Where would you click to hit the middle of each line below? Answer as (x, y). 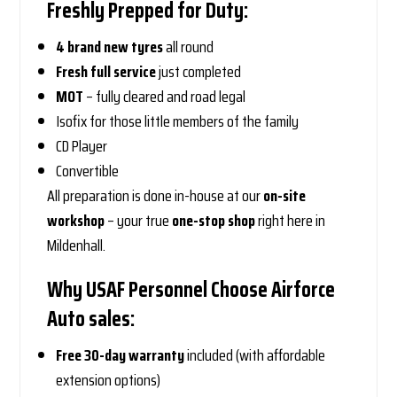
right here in (291, 221)
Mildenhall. (77, 246)
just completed (199, 72)
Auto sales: (91, 319)
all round (189, 47)
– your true (139, 221)
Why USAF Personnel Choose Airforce (191, 290)
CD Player (82, 147)
